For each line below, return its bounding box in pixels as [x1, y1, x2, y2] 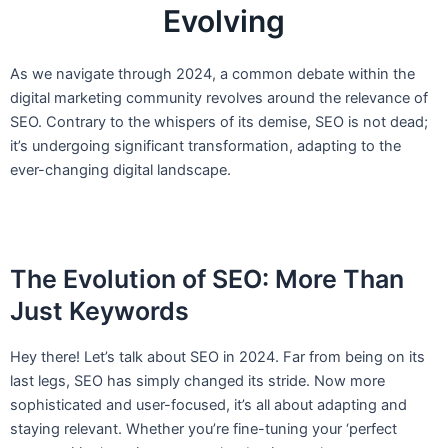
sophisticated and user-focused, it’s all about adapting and [10, 395, 407, 414]
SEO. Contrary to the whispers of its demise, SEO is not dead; [10, 113, 428, 132]
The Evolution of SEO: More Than [10, 264, 404, 295]
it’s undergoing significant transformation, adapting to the [10, 137, 401, 156]
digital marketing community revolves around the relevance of [10, 89, 428, 108]
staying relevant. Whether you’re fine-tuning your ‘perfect [10, 419, 397, 438]
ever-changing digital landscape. [10, 161, 231, 180]
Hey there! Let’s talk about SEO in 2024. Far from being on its [10, 347, 425, 366]
